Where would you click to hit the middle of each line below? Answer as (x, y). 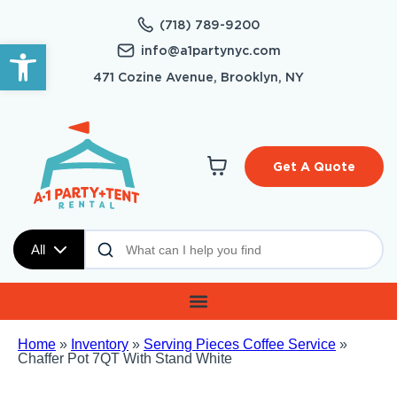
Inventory (100, 345)
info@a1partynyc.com (210, 51)
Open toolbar (52, 52)
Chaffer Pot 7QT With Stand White (125, 359)
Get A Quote (314, 167)
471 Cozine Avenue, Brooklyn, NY (198, 77)
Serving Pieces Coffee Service (240, 345)
